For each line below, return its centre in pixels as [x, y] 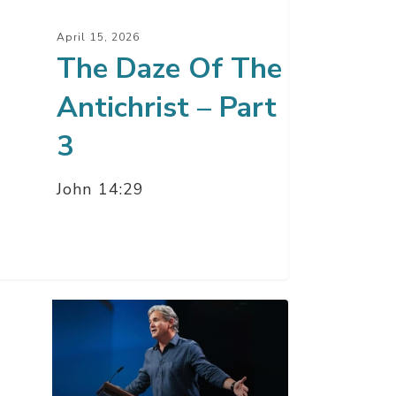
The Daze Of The [169, 69]
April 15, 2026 [99, 38]
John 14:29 [100, 190]
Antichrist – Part [167, 108]
